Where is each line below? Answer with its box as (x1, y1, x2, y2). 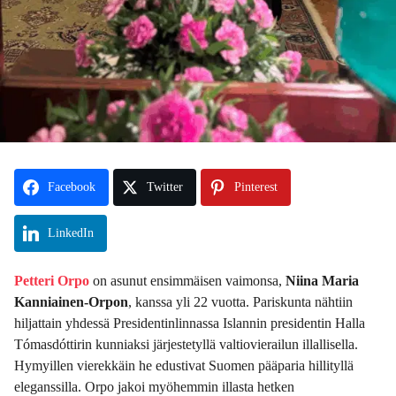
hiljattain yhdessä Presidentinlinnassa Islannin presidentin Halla (14, 315, 365, 331)
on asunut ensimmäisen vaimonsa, (89, 272, 286, 288)
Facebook (48, 179, 95, 194)
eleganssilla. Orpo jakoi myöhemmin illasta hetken (14, 378, 294, 394)
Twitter (147, 179, 183, 194)
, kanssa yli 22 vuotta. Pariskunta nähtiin (128, 293, 353, 309)
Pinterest (234, 179, 278, 194)
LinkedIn (48, 225, 94, 240)
